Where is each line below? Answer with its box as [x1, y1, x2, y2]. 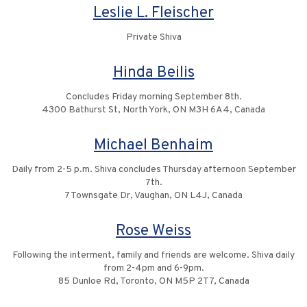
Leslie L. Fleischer [93, 3, 214, 24]
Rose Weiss [116, 221, 191, 242]
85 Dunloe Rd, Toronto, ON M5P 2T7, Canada [58, 275, 249, 288]
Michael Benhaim [94, 136, 213, 156]
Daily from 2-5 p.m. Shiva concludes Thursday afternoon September [11, 164, 296, 176]
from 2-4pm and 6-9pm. [103, 262, 204, 275]
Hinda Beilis [112, 63, 195, 84]
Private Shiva [125, 32, 182, 44]
